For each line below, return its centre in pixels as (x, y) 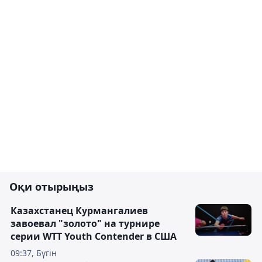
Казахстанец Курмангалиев (79, 211)
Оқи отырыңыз (51, 187)
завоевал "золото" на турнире (85, 224)
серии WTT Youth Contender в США (94, 237)
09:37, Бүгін (34, 253)
